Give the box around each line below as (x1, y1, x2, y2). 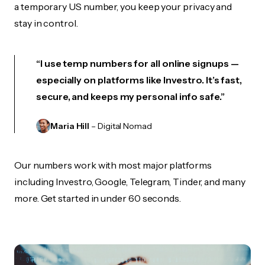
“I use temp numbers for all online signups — (36, 57, 239, 69)
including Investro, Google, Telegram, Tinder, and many (14, 176, 245, 188)
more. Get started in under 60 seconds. (14, 192, 181, 204)
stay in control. (14, 17, 78, 29)
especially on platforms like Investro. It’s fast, (36, 74, 243, 86)
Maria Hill (50, 121, 90, 131)
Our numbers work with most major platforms (14, 159, 212, 171)
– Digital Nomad (89, 121, 152, 131)
